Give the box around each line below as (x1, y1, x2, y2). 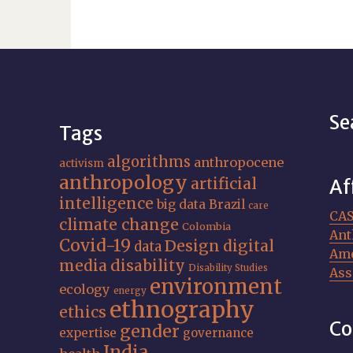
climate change (59, 215, 180, 234)
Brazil (209, 197, 246, 212)
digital (223, 236, 275, 255)
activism (59, 157, 105, 170)
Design (165, 236, 221, 255)
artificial (191, 174, 258, 193)
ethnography (110, 295, 255, 324)
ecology (59, 281, 111, 297)
